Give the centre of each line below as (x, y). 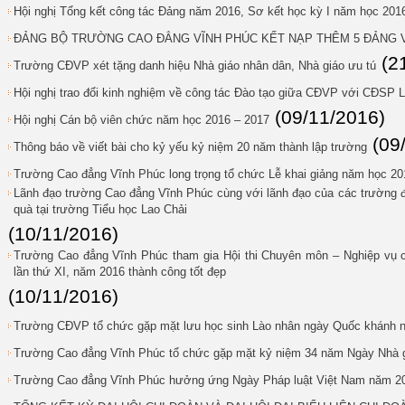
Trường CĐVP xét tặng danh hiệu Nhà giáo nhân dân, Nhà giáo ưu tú (195, 66)
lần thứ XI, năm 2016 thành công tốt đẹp (120, 272)
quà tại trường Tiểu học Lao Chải (100, 209)
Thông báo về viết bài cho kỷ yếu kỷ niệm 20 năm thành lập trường (190, 147)
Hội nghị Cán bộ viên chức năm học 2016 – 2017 (141, 120)
